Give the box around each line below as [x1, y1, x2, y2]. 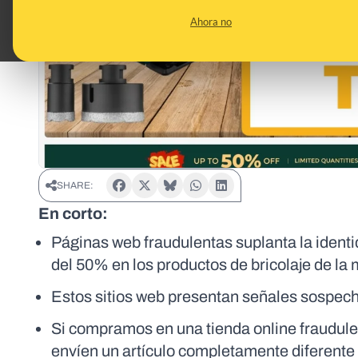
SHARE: [57, 180, 93, 192]
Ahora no [190, 15, 232, 28]
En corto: [38, 205, 108, 223]
